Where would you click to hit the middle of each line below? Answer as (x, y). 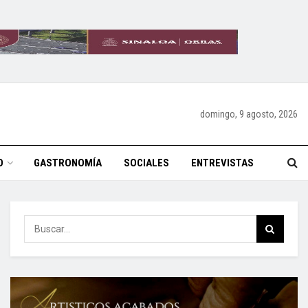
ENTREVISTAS (222, 163)
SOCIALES (146, 163)
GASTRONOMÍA (68, 163)
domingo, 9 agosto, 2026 (249, 114)
